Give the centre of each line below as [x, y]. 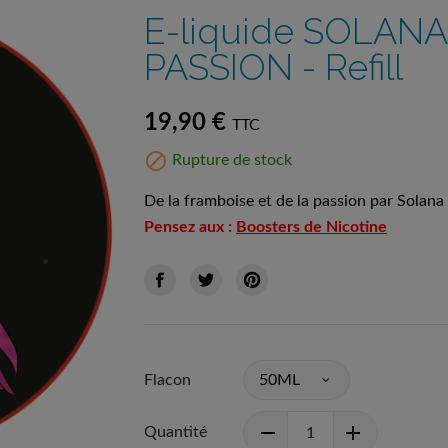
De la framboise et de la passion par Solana [294, 201]
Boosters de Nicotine [311, 227]
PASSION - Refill [273, 67]
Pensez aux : [190, 227]
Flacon [167, 379]
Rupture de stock [230, 160]
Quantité [175, 431]
